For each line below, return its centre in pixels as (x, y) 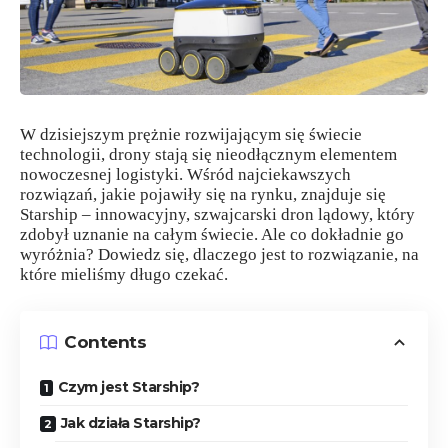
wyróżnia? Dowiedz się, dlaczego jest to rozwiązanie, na (219, 255)
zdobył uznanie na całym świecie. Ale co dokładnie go (212, 235)
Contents (105, 342)
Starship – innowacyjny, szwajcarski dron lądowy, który (217, 215)
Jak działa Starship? (130, 422)
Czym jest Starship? (128, 386)
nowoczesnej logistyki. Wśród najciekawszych (185, 175)
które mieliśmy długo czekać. (124, 275)
